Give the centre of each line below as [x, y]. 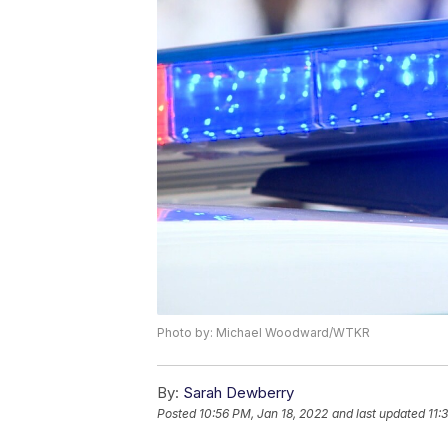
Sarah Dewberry [238, 393]
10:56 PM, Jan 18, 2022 [263, 414]
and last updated [378, 414]
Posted [178, 414]
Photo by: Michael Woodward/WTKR [263, 333]
